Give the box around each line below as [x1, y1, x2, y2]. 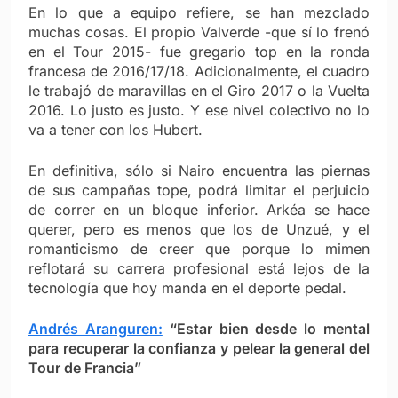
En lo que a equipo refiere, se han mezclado [28, 3, 370, 21]
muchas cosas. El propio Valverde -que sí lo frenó [28, 22, 370, 41]
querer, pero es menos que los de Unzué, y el [28, 219, 370, 238]
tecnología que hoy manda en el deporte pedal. [28, 278, 346, 297]
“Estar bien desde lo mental [162, 319, 370, 338]
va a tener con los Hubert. [28, 120, 203, 139]
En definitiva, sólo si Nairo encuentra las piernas [28, 161, 370, 179]
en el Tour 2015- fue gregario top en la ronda [28, 42, 370, 60]
